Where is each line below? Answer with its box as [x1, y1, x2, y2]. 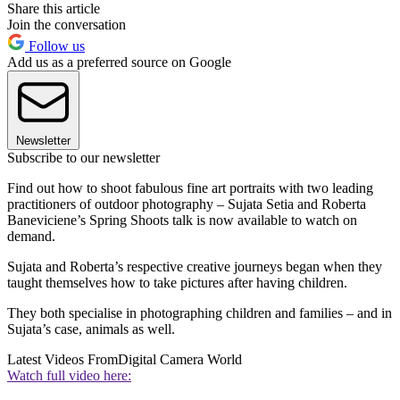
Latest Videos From [7, 351, 118, 367]
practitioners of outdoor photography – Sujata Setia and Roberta [7, 196, 366, 212]
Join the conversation [7, 16, 126, 32]
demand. [7, 228, 59, 244]
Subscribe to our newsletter [7, 149, 160, 165]
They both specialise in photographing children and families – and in [7, 304, 392, 321]
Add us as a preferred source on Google [7, 54, 231, 70]
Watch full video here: [7, 367, 131, 383]
